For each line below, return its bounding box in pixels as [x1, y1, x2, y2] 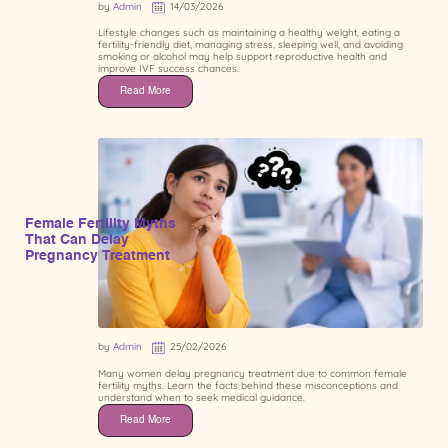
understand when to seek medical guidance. [98, 391, 305, 405]
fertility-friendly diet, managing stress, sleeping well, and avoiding [98, 38, 403, 52]
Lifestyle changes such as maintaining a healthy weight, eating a [98, 26, 400, 40]
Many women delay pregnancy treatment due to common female [98, 367, 407, 381]
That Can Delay [25, 233, 129, 248]
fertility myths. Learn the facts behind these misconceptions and [98, 379, 398, 393]
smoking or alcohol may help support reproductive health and [98, 50, 387, 64]
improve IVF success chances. [98, 62, 239, 76]
